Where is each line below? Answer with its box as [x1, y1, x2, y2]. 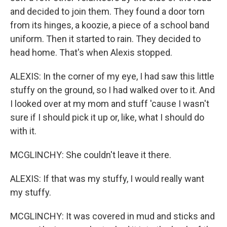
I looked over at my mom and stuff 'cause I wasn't [10, 98, 209, 109]
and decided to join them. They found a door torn [10, 6, 205, 17]
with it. [10, 126, 36, 136]
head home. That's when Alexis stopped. [10, 47, 172, 58]
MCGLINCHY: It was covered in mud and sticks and [10, 211, 215, 221]
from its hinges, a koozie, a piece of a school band [10, 20, 209, 30]
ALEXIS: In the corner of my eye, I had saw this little [10, 71, 214, 82]
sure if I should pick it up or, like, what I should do [10, 112, 204, 123]
